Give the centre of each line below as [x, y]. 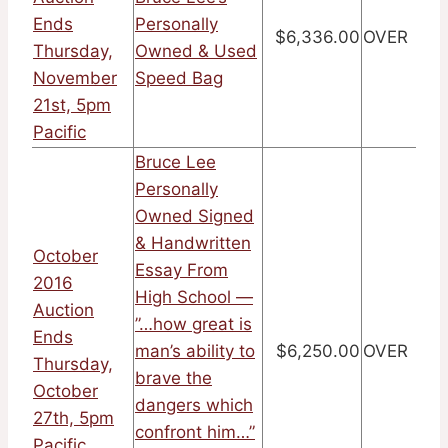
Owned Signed [194, 216]
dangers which [194, 405]
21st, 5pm [72, 105]
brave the [173, 378]
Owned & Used [196, 51]
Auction [63, 310]
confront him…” [195, 432]
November [75, 78]
